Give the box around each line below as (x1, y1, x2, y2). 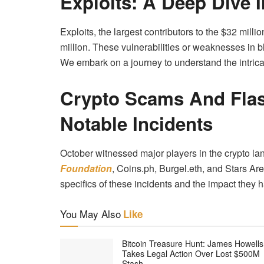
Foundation (60, 161, 112, 175)
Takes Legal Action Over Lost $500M (122, 247, 260, 259)
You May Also (60, 206, 121, 221)
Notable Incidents (60, 110, 213, 137)
